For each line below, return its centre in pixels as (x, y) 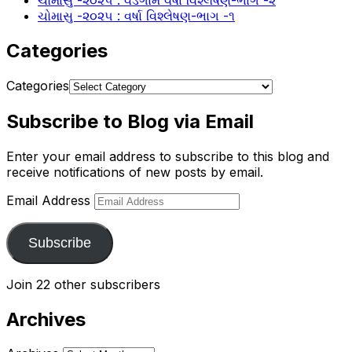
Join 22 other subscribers (83, 284)
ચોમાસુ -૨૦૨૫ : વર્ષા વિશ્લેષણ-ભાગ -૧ (136, 16)
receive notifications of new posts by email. (135, 172)
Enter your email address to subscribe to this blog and (168, 156)
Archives (46, 319)
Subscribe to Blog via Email (130, 121)
